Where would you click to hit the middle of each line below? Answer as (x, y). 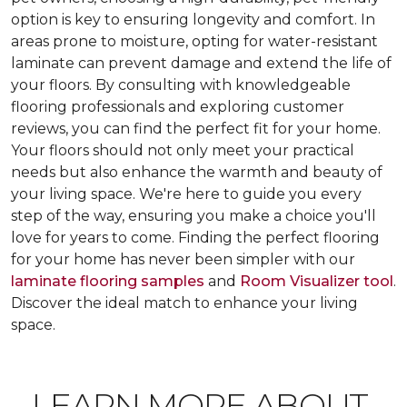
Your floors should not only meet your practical (183, 150)
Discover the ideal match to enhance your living (184, 303)
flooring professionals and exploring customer (178, 107)
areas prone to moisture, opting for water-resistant (194, 41)
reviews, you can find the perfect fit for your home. (196, 129)
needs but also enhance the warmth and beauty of (197, 172)
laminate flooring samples (108, 281)
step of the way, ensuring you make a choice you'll (194, 216)
